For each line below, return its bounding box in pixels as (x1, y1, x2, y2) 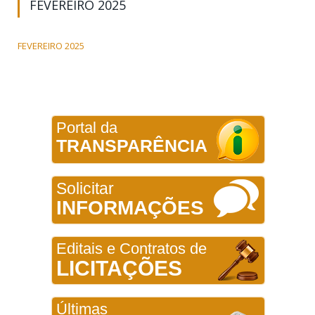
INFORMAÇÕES (56, 196, 204, 219)
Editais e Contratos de (56, 239, 207, 257)
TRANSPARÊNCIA (56, 135, 207, 155)
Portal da (56, 118, 117, 136)
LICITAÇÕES (56, 256, 182, 280)
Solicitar (56, 179, 114, 198)
